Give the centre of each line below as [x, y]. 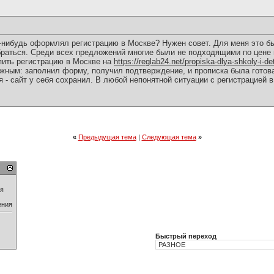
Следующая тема [169, 137]
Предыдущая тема [107, 137]
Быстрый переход [186, 236]
